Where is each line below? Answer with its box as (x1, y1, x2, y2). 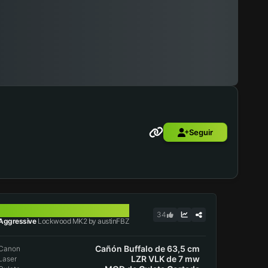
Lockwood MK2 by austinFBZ (36, 217, 130, 226)
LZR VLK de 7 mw (130, 254, 200, 264)
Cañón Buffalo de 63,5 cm (95, 243, 200, 254)
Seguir (189, 127, 213, 137)
